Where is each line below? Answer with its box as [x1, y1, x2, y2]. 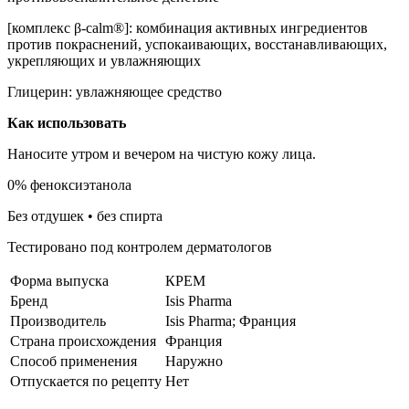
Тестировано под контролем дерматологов [7, 238, 272, 255]
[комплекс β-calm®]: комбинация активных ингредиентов [7, 19, 368, 36]
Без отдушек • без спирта [7, 207, 163, 224]
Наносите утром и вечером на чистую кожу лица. [7, 145, 316, 162]
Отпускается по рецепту [10, 372, 162, 389]
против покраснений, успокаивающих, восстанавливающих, [7, 36, 387, 52]
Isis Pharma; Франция [165, 312, 296, 329]
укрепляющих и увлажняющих [7, 52, 201, 68]
